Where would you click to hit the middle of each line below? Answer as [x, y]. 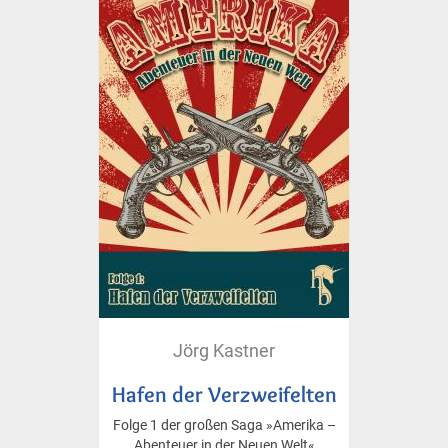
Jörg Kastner [224, 350]
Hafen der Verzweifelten [224, 393]
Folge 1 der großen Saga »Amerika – [224, 425]
